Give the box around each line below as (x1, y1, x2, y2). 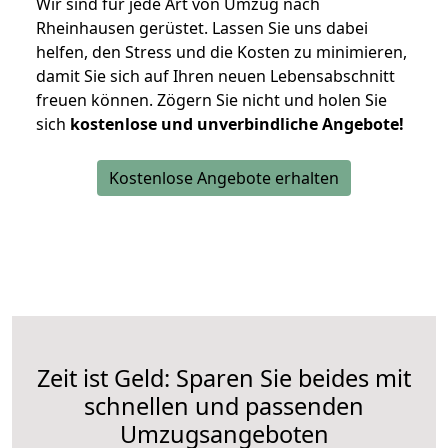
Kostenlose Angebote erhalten (109, 167, 339, 190)
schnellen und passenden (84, 390, 364, 423)
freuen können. (36, 89, 157, 112)
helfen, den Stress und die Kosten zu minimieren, (36, 41, 407, 64)
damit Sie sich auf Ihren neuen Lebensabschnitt (36, 65, 395, 88)
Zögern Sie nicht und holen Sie (157, 89, 387, 112)
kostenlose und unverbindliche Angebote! (70, 113, 404, 136)
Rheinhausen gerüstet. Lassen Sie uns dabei (36, 17, 368, 40)
